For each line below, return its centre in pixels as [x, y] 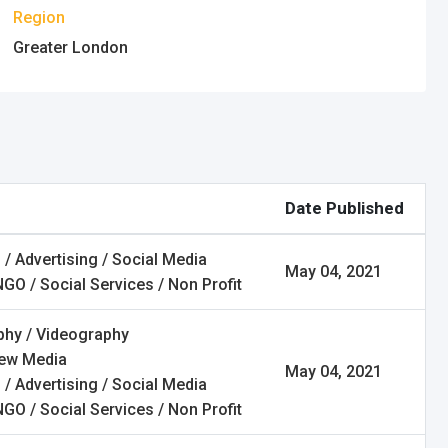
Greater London [70, 47]
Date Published [344, 208]
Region [38, 17]
